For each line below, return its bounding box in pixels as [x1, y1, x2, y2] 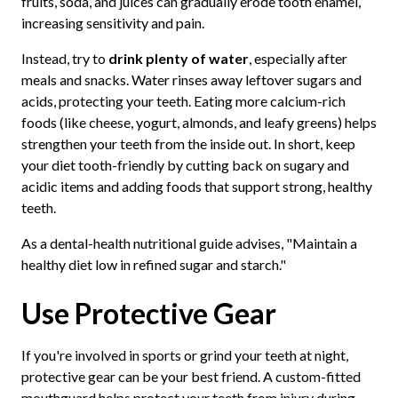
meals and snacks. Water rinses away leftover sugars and [20, 71, 362, 89]
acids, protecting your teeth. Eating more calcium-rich [20, 92, 346, 110]
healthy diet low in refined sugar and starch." [20, 256, 286, 274]
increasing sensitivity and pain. [20, 14, 204, 32]
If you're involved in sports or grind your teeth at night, [20, 346, 348, 364]
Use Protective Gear [20, 296, 276, 331]
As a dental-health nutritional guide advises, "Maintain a [20, 235, 357, 252]
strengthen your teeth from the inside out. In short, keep [20, 135, 355, 153]
